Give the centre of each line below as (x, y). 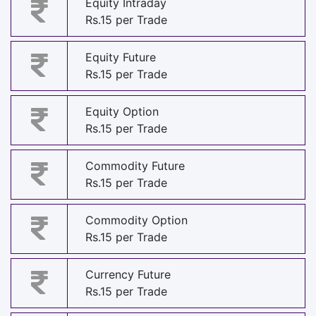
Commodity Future (135, 166)
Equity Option (122, 112)
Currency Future (128, 275)
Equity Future (121, 57)
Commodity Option (136, 220)
